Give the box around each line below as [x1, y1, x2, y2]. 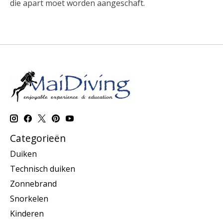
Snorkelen [10, 193, 48, 205]
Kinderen [10, 208, 44, 220]
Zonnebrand [10, 178, 57, 190]
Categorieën [10, 131, 66, 145]
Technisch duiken [10, 163, 75, 175]
